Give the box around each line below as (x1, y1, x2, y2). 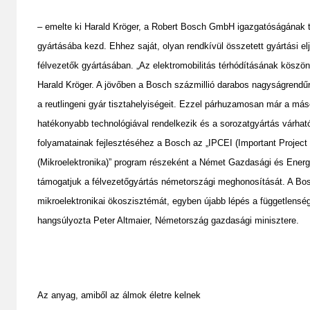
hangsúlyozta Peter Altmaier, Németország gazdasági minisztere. (37, 215, 299, 226)
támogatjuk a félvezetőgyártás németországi (37, 176, 218, 187)
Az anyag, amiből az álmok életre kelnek (37, 289, 201, 300)
